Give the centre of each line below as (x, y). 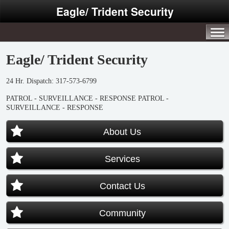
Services (122, 159)
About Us (122, 132)
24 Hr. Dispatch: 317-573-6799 (51, 81)
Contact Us (122, 186)
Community (122, 213)
